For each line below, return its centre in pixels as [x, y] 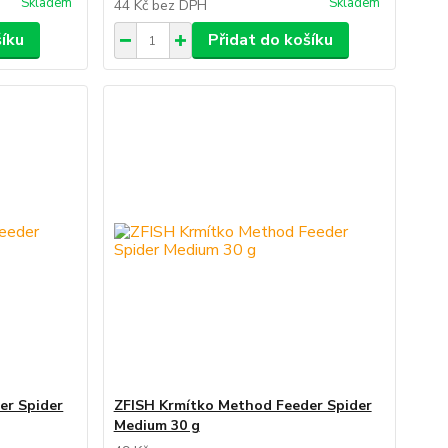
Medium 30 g [156, 425]
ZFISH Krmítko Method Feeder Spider [242, 405]
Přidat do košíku [270, 40]
